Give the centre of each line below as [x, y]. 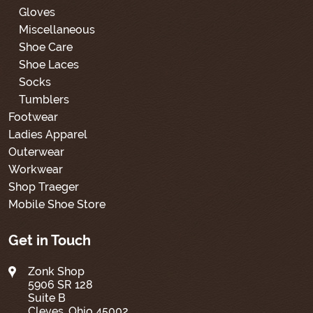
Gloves [37, 12]
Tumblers [44, 99]
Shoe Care [46, 47]
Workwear [36, 169]
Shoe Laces [49, 64]
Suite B [47, 298]
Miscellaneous [57, 29]
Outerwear [36, 152]
